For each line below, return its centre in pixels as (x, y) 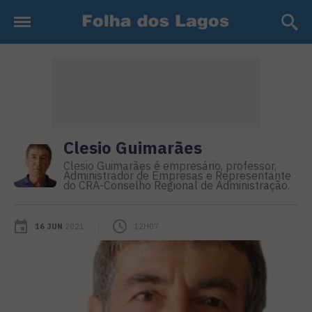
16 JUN (49, 226)
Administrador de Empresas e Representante (178, 175)
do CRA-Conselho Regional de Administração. (177, 185)
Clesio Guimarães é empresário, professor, (170, 166)
